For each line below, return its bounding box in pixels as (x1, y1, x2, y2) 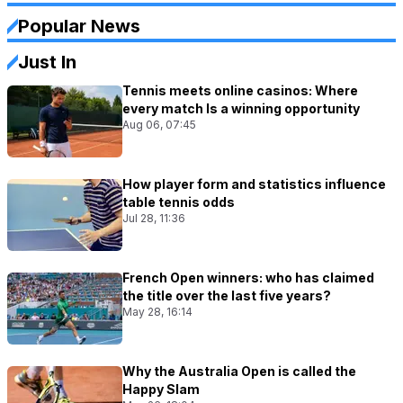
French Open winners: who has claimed (122, 270, 374, 286)
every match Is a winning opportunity (122, 101, 360, 117)
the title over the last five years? (122, 288, 331, 304)
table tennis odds (122, 194, 235, 210)
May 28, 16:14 (122, 305, 193, 319)
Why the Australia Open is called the (122, 363, 356, 380)
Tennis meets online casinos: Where (122, 83, 358, 99)
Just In (18, 51, 76, 74)
